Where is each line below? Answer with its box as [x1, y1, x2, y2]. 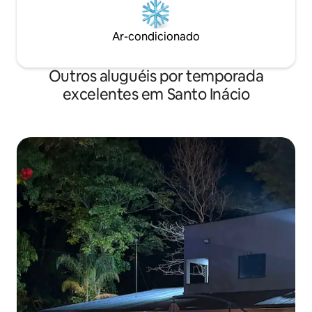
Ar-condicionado [112, 29, 200, 44]
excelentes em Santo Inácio [62, 84, 250, 104]
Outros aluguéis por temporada [48, 65, 264, 86]
